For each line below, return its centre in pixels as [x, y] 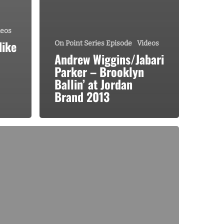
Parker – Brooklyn [99, 71]
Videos [148, 43]
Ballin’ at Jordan [93, 84]
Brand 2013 [82, 96]
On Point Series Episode [93, 43]
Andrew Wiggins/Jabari [109, 59]
